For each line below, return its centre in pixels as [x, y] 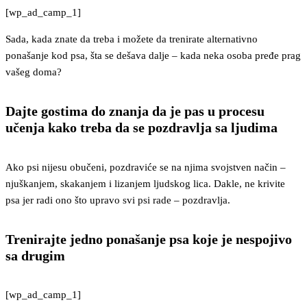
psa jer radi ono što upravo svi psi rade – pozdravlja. [118, 200]
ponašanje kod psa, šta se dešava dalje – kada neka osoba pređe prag [153, 55]
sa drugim [35, 255]
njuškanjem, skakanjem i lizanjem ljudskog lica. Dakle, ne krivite [145, 183]
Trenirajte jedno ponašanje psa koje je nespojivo [149, 239]
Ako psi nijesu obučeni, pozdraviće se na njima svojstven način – [146, 167]
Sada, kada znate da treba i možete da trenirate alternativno [132, 39]
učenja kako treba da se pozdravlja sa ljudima [142, 128]
